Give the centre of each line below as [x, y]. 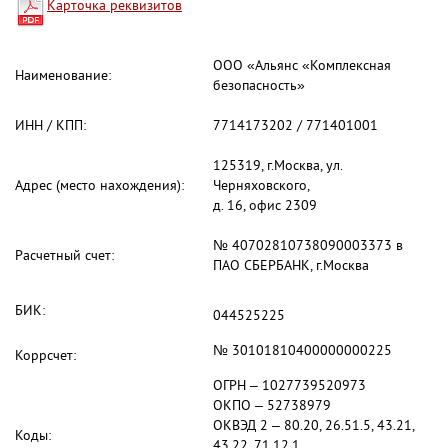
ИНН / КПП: [50, 125]
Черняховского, [261, 185]
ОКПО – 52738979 [272, 405]
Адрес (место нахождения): [99, 185]
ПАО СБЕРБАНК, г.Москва [291, 265]
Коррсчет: [45, 355]
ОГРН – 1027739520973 [289, 385]
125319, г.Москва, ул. [277, 165]
